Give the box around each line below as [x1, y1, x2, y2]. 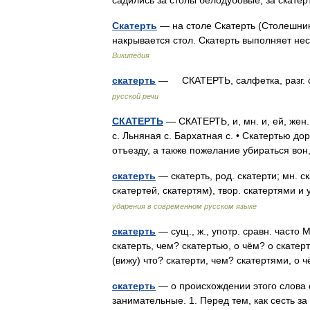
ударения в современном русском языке [112, 202, 257, 210]
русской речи [112, 92, 158, 100]
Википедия [112, 51, 149, 60]
